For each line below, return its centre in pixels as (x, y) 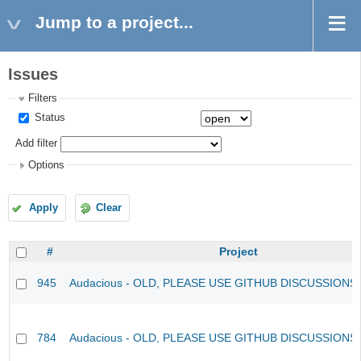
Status (49, 117)
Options (47, 165)
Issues (33, 75)
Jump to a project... (114, 22)
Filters (43, 99)
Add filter (37, 144)
